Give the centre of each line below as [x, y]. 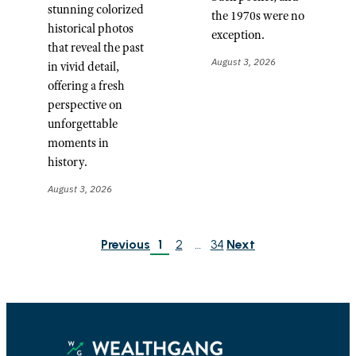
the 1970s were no [258, 15]
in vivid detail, [83, 66]
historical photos [91, 28]
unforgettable [83, 123]
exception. [238, 34]
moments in [78, 142]
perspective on [85, 104]
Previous [126, 244]
